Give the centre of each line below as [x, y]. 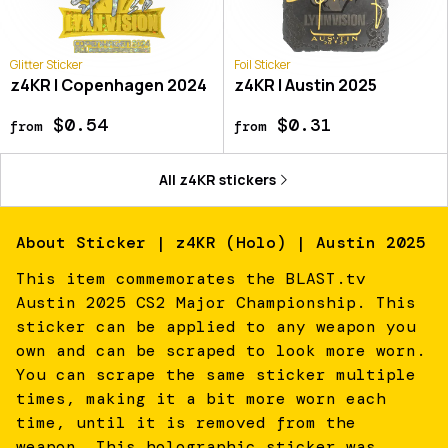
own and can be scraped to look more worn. [221, 350]
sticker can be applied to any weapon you [216, 326]
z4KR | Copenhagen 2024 [108, 84]
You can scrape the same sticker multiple [216, 374]
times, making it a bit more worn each [201, 398]
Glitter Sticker [46, 64]
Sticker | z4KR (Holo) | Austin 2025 [251, 242]
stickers [245, 179]
